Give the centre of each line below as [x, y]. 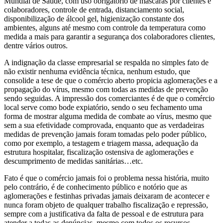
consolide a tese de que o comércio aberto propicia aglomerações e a [111, 81]
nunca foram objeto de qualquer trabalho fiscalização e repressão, [106, 205]
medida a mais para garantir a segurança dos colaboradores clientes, [110, 37]
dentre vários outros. [36, 46]
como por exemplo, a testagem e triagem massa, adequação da [101, 143]
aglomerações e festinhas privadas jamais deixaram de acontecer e [107, 196]
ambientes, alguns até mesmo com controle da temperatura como [105, 28]
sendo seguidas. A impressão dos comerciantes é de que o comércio [109, 99]
